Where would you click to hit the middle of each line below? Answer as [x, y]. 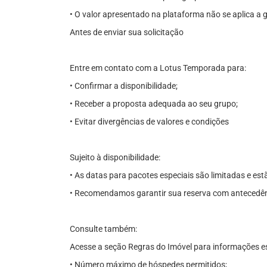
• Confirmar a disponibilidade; [124, 86]
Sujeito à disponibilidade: [115, 157]
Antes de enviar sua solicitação [127, 32]
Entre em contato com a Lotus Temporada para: [158, 68]
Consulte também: [103, 229]
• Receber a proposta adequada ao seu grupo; [154, 104]
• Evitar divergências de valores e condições [149, 122]
